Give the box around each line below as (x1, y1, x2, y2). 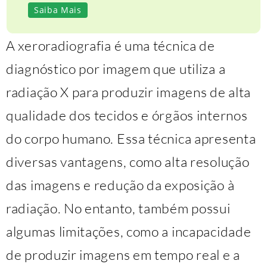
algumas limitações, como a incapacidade (6, 223, 252, 240)
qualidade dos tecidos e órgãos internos (6, 107, 248, 124)
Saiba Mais (33, 4, 82, 16)
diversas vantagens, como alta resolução (6, 153, 250, 170)
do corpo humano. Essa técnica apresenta (6, 130, 256, 147)
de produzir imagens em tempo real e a (6, 246, 240, 263)
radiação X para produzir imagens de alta (6, 83, 252, 101)
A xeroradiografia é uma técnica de (6, 37, 215, 54)
